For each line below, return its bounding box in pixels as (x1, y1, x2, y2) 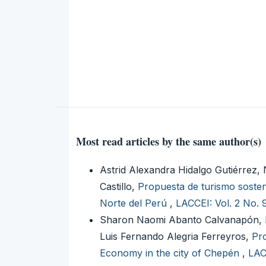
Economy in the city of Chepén (100, 246, 242, 259)
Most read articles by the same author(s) (76, 134, 261, 150)
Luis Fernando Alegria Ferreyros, (100, 230, 252, 242)
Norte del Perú (100, 197, 170, 209)
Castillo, (100, 180, 138, 192)
